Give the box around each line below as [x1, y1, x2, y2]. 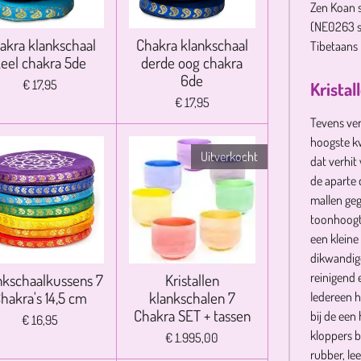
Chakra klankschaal [135, 34, 248, 55]
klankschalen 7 [148, 287, 235, 308]
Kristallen [164, 269, 219, 290]
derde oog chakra [141, 52, 243, 73]
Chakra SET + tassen [133, 305, 251, 326]
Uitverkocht [201, 147, 259, 164]
